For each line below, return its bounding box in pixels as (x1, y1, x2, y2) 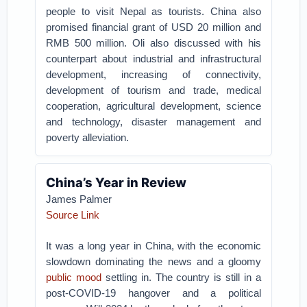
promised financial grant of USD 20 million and (46, 21, 261, 33)
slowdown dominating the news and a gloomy (46, 256, 261, 267)
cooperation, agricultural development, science (46, 100, 261, 112)
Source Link (46, 209, 100, 221)
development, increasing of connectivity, (46, 69, 261, 80)
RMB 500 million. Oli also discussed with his (46, 37, 261, 49)
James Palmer (46, 193, 112, 205)
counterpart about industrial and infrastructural (46, 53, 261, 64)
